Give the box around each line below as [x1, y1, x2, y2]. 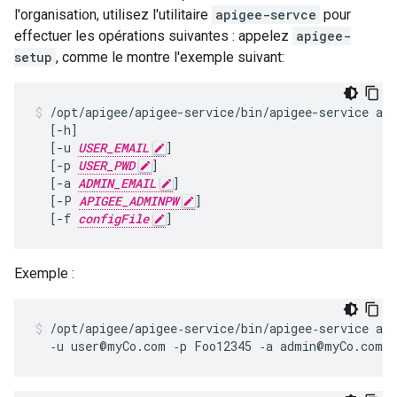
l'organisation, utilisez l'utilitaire [14, 6, 212, 23]
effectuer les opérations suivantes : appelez [14, 27, 292, 44]
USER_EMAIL [78, 139, 149, 156]
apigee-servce [215, 6, 316, 23]
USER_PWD [78, 157, 135, 174]
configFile [78, 210, 149, 227]
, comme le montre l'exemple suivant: [56, 49, 284, 66]
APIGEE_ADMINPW [79, 192, 178, 209]
